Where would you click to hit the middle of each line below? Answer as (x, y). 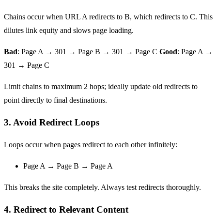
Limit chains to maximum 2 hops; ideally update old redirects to (101, 86)
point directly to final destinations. (55, 100)
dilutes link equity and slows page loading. (69, 30)
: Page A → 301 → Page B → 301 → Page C (88, 51)
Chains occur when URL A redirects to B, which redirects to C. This (108, 16)
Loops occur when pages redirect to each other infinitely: (91, 144)
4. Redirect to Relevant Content (66, 209)
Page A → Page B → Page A (68, 166)
